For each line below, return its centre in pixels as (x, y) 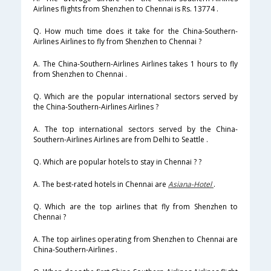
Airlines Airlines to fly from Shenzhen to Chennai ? (117, 42)
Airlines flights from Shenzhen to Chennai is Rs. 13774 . (126, 9)
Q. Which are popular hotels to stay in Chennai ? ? (117, 162)
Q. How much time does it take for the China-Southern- (135, 31)
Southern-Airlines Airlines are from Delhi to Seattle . (121, 140)
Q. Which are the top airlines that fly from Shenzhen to (135, 207)
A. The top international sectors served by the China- (135, 129)
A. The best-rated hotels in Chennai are (101, 184)
